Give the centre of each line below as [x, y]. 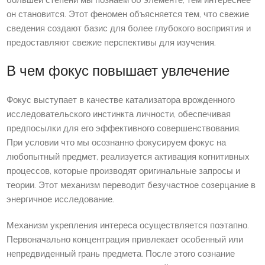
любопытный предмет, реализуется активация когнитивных [128, 157]
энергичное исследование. [61, 200]
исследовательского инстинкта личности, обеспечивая [119, 115]
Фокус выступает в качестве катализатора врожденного [121, 101]
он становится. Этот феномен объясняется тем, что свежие [128, 15]
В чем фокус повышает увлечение [118, 72]
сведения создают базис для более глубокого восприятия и [129, 29]
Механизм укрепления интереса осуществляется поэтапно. [128, 226]
